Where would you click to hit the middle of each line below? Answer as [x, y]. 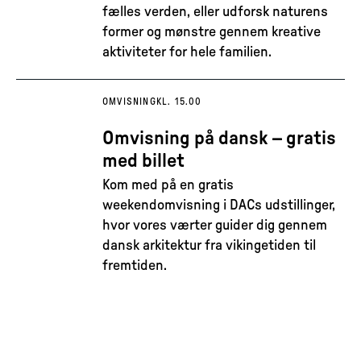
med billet [143, 161]
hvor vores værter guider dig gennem [215, 226]
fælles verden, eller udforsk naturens [215, 12]
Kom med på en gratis [168, 185]
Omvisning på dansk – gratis [219, 139]
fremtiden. [135, 266]
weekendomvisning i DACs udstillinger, [219, 205]
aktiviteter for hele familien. [187, 52]
